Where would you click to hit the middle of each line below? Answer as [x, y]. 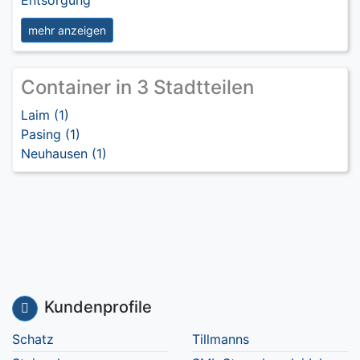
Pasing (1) [51, 134]
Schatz [33, 339]
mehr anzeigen [67, 30]
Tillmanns [221, 339]
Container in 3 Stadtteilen [137, 87]
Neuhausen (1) [64, 153]
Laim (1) [45, 115]
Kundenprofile [98, 307]
